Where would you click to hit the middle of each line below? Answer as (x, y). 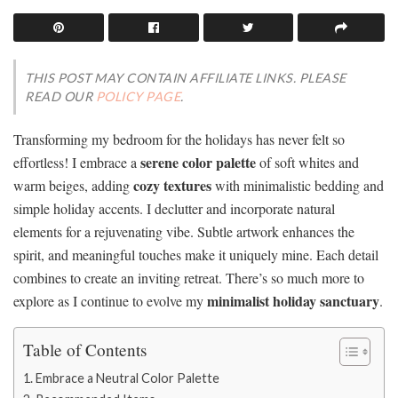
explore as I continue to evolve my (110, 301)
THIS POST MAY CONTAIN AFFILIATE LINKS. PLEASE (186, 78)
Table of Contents (85, 350)
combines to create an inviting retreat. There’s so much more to (189, 278)
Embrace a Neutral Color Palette (127, 378)
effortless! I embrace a (77, 163)
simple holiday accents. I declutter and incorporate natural (174, 209)
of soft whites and (307, 163)
